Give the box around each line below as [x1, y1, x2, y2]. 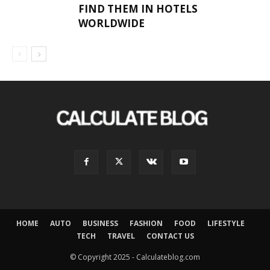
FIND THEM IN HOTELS [78, 2, 198, 16]
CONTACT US [146, 230, 194, 241]
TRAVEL [107, 230, 135, 241]
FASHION [129, 218, 163, 228]
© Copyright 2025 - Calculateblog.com [70, 251, 200, 262]
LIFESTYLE [207, 218, 245, 228]
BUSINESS [82, 218, 118, 228]
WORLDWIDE [78, 16, 145, 31]
